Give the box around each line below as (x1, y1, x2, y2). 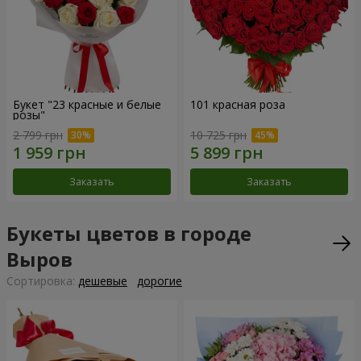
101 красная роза (190, 96, 285, 112)
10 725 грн (190, 127, 247, 143)
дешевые (78, 273, 127, 289)
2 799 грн (13, 127, 63, 143)
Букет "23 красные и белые (13, 96, 161, 112)
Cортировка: (6, 273, 78, 289)
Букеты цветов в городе (6, 220, 251, 247)
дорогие (137, 273, 182, 289)
